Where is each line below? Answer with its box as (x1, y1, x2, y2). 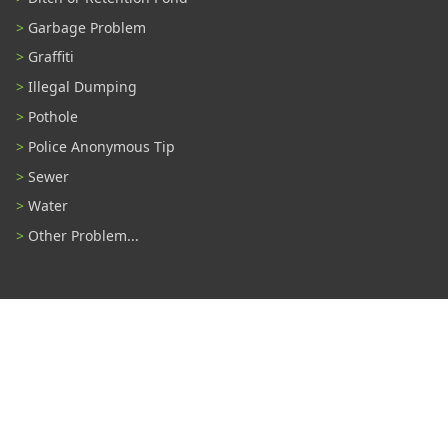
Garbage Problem (28, 17, 146, 37)
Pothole (28, 107, 78, 126)
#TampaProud (62, 391, 171, 414)
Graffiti (28, 47, 74, 67)
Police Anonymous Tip (28, 136, 175, 156)
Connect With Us (132, 343, 316, 373)
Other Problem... (28, 226, 139, 246)
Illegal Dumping (28, 77, 137, 97)
